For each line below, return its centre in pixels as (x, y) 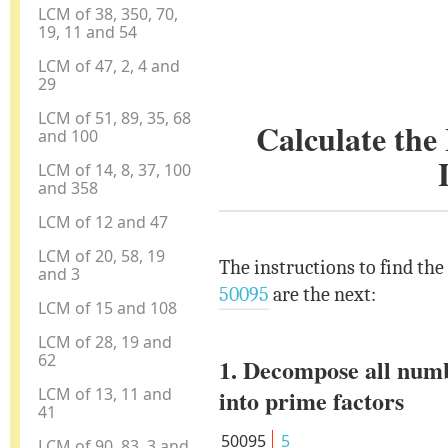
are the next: (322, 295)
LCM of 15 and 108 (108, 307)
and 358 (68, 187)
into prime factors (311, 401)
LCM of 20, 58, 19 (102, 255)
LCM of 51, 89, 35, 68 (115, 117)
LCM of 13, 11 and (105, 393)
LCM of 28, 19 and (105, 341)
